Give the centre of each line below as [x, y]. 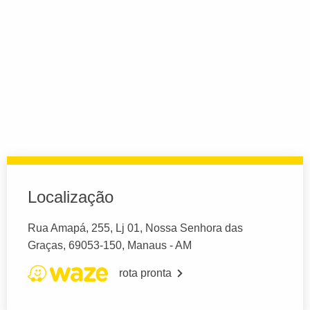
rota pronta [145, 273]
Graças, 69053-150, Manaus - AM [110, 245]
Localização [71, 197]
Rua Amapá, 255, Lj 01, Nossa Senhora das [135, 228]
